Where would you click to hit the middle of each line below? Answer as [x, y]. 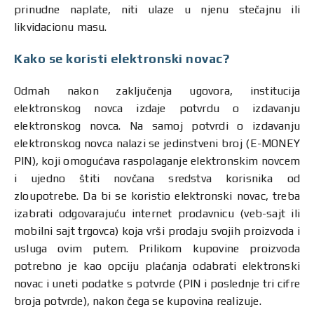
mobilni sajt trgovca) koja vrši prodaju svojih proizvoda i [157, 231]
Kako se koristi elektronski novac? [122, 59]
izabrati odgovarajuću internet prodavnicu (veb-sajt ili [157, 213]
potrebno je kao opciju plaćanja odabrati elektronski [157, 266]
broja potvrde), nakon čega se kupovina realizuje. [138, 301]
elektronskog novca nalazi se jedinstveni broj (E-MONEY [157, 143]
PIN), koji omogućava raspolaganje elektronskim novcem [157, 161]
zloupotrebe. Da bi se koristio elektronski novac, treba [157, 196]
